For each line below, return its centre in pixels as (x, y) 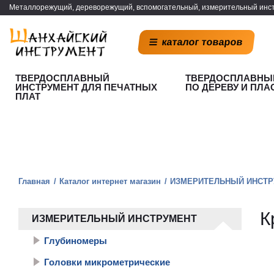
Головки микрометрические (107, 262)
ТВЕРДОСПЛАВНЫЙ (62, 78)
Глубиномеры (76, 241)
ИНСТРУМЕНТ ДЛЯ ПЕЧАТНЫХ (86, 87)
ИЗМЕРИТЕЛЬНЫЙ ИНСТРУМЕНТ (114, 219)
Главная (34, 181)
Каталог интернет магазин (110, 181)
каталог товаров (203, 42)
